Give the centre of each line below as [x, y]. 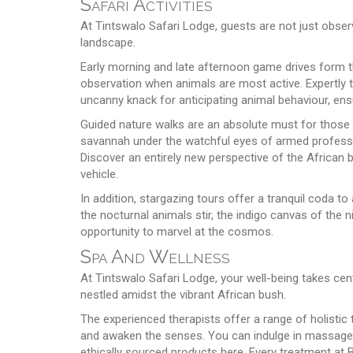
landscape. [108, 42]
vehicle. [99, 174]
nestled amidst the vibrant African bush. [183, 294]
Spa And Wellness [155, 256]
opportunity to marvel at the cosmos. [177, 231]
